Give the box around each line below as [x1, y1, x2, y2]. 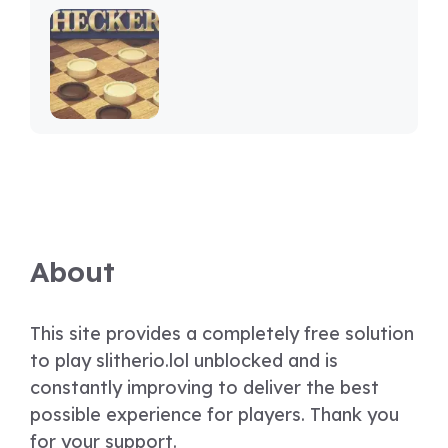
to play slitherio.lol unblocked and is [30, 348, 338, 372]
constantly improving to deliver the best [30, 375, 379, 399]
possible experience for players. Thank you [30, 402, 399, 426]
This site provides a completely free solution [30, 321, 414, 345]
